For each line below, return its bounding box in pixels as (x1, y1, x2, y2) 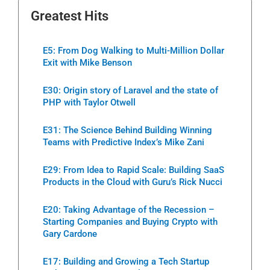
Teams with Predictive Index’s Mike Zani (43, 137, 204, 148)
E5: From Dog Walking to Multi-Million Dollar (43, 45, 224, 57)
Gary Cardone (43, 228, 97, 240)
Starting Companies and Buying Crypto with (43, 216, 218, 228)
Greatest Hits (31, 8, 108, 24)
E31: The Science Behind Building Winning (43, 125, 212, 136)
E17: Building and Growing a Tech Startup (43, 256, 209, 268)
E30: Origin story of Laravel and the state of (43, 85, 218, 96)
